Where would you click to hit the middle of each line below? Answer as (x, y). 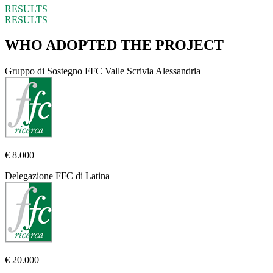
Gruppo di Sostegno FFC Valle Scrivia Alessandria (103, 71)
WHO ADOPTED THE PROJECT (114, 45)
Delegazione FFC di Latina (57, 176)
